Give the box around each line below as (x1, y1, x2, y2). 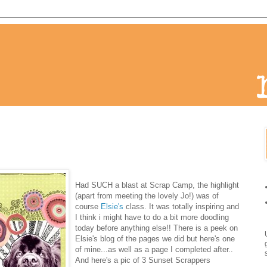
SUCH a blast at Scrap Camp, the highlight (89, 180, 239, 190)
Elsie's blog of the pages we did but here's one (75, 234, 235, 243)
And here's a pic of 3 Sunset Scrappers (75, 255, 210, 265)
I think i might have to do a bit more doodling (75, 212, 229, 222)
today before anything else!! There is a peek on (75, 223, 238, 232)
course (75, 201, 101, 211)
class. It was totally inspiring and (123, 201, 239, 211)
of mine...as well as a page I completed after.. (75, 244, 233, 254)
